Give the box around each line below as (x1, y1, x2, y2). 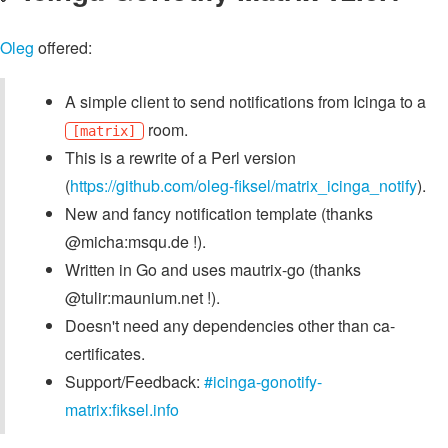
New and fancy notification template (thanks (65, 202, 373, 226)
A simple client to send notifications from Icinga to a (65, 90, 426, 114)
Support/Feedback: (65, 370, 204, 394)
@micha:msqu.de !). (65, 230, 206, 254)
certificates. (65, 342, 145, 366)
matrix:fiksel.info (65, 398, 179, 422)
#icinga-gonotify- (204, 370, 322, 394)
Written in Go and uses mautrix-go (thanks (65, 258, 361, 282)
